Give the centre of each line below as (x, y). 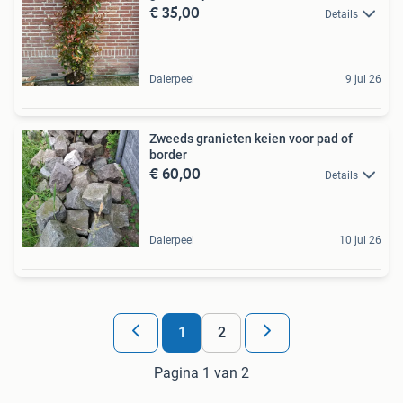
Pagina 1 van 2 (201, 372)
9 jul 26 (363, 79)
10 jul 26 (360, 240)
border (168, 154)
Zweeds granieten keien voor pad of (251, 138)
